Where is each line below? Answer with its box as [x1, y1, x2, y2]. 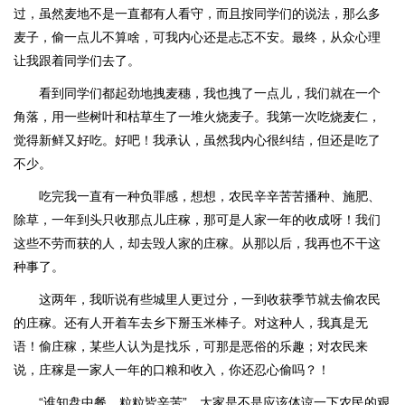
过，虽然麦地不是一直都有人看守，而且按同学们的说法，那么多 [14, 6, 381, 21]
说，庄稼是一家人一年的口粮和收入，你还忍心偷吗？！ [14, 363, 330, 377]
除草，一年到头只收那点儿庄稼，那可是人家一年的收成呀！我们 [14, 212, 381, 227]
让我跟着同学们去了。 [14, 53, 140, 68]
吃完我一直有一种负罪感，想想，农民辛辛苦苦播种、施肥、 [39, 189, 381, 203]
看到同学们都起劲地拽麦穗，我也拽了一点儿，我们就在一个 [39, 86, 381, 100]
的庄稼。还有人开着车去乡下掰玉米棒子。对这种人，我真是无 [14, 316, 368, 330]
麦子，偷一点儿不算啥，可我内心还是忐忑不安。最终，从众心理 [14, 30, 381, 44]
